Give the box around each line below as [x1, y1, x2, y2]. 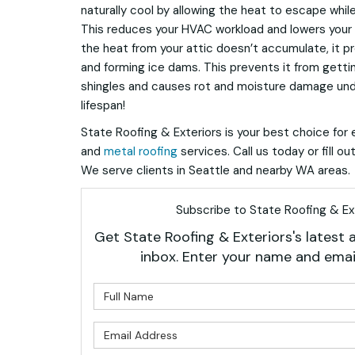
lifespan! [81, 97, 125, 113]
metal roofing [104, 143, 177, 159]
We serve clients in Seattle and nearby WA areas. [81, 162, 350, 178]
